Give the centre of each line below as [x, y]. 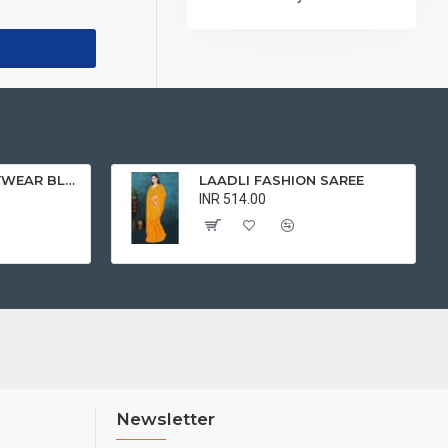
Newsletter [165, 419]
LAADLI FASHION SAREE [282, 180]
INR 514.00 [233, 199]
